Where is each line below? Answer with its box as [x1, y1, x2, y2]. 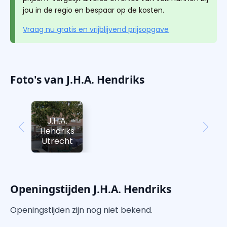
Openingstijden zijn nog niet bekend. [10, 204, 153, 216]
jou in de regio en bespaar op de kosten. [23, 5, 164, 15]
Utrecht [41, 135, 73, 147]
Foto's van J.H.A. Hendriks [10, 72, 144, 87]
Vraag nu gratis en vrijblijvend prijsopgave [23, 24, 169, 34]
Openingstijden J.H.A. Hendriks [10, 182, 171, 197]
